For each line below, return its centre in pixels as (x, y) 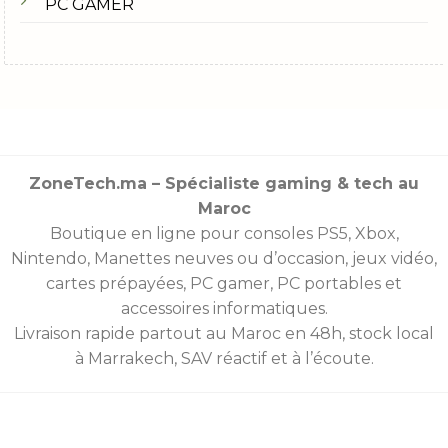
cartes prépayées (114, 283)
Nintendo (49, 258)
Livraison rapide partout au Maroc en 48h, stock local (224, 333)
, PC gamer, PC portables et (292, 283)
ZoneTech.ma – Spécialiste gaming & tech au (224, 183)
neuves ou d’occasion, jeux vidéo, (303, 258)
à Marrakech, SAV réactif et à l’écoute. (224, 358)
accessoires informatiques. (224, 308)
